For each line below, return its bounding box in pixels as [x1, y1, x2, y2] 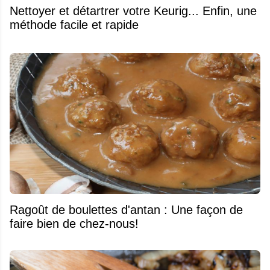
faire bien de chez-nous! [10, 216, 139, 230]
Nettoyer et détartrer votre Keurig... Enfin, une [10, 4, 257, 17]
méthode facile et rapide [10, 17, 139, 31]
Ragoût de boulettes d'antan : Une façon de [10, 202, 243, 216]
